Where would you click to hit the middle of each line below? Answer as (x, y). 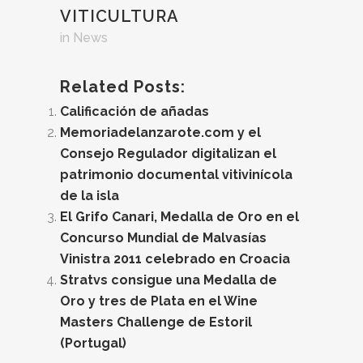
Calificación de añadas (135, 111)
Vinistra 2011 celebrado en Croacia (175, 259)
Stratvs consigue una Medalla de (169, 280)
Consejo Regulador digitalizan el (168, 154)
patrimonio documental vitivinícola (176, 175)
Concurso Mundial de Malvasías (163, 238)
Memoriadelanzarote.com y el (160, 132)
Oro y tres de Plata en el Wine (159, 301)
